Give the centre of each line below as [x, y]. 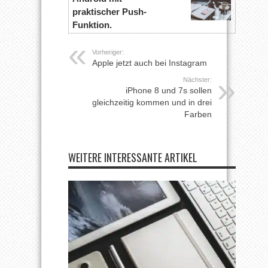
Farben [198, 115]
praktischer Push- [109, 11]
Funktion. [92, 25]
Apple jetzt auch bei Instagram [150, 63]
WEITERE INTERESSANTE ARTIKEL [133, 158]
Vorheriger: [108, 52]
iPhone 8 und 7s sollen [169, 91]
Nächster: [197, 80]
